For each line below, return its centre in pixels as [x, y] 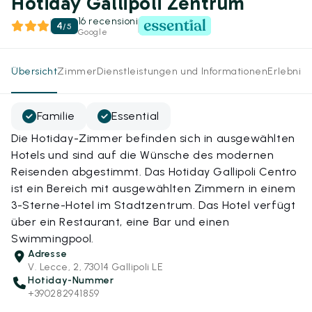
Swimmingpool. [53, 239]
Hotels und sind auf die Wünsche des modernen [143, 155]
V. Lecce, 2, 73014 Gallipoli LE [96, 267]
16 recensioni [108, 21]
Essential [135, 116]
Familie [56, 116]
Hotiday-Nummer [71, 280]
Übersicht [34, 71]
